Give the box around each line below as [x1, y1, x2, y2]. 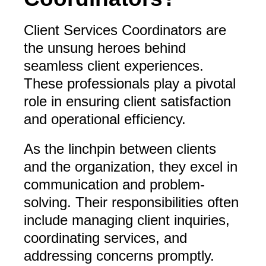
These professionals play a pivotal [24, 75, 236, 92]
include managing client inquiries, [24, 212, 230, 229]
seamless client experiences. [24, 58, 204, 74]
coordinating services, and [24, 230, 187, 246]
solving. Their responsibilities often [24, 194, 239, 211]
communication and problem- [24, 176, 205, 193]
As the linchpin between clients [24, 141, 216, 157]
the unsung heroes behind [24, 40, 186, 56]
